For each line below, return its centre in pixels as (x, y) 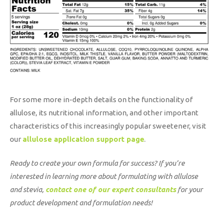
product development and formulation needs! (81, 203)
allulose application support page (83, 139)
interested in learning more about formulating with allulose (104, 176)
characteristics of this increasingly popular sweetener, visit (108, 126)
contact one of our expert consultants (111, 190)
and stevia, (28, 190)
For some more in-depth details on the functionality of (101, 99)
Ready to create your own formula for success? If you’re (97, 163)
